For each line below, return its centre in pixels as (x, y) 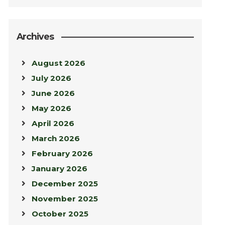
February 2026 (62, 154)
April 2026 (53, 124)
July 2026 (51, 78)
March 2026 (55, 139)
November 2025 (65, 199)
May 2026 (51, 108)
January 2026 (59, 169)
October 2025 (60, 214)
